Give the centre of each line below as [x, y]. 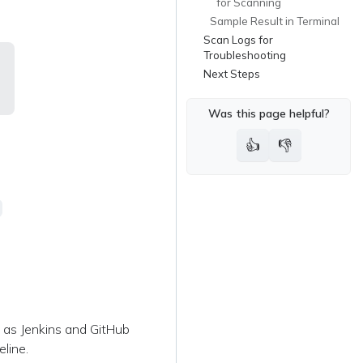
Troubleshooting [244, 56]
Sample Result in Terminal [274, 21]
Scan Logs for [238, 40]
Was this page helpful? [269, 114]
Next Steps [231, 74]
